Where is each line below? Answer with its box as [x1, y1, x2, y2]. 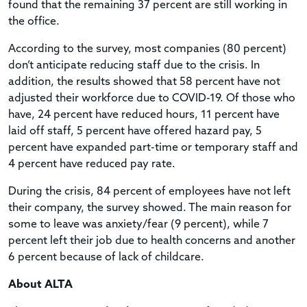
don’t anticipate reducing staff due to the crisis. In [8, 60, 260, 71]
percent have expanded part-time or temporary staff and [8, 142, 298, 153]
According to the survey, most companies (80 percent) [8, 43, 286, 55]
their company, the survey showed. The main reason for [8, 202, 291, 214]
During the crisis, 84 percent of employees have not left [8, 186, 291, 197]
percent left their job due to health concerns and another [8, 235, 295, 247]
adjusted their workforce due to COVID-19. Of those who [8, 93, 295, 104]
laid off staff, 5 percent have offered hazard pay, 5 [8, 125, 262, 137]
